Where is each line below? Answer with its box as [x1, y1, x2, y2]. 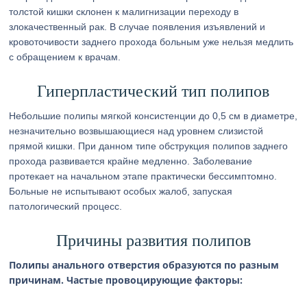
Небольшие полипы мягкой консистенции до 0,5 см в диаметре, [9, 110, 298, 121]
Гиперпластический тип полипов [37, 82, 270, 100]
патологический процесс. [9, 201, 123, 212]
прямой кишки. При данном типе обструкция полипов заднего [9, 140, 288, 151]
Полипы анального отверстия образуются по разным [9, 258, 280, 271]
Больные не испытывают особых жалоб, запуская [9, 186, 233, 197]
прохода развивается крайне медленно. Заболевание [9, 156, 253, 167]
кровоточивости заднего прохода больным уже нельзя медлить [9, 36, 294, 47]
